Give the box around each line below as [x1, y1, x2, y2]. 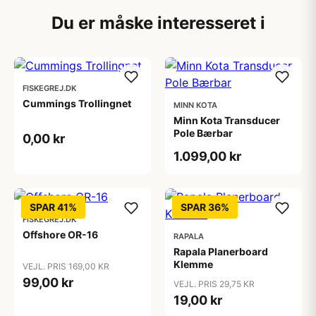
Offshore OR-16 [23, 229, 98, 241]
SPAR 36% [181, 201, 229, 213]
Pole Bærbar [174, 127, 233, 139]
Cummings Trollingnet [23, 97, 131, 109]
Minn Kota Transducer [174, 114, 280, 126]
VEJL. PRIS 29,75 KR [174, 279, 255, 289]
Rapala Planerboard [174, 245, 268, 257]
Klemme [174, 258, 213, 270]
